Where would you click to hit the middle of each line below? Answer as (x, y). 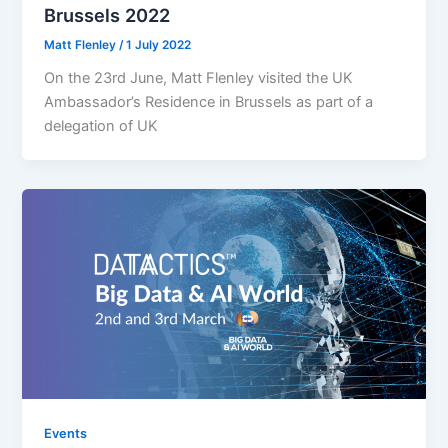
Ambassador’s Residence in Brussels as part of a (209, 102)
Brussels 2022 (107, 14)
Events (66, 433)
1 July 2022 (159, 45)
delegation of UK (101, 126)
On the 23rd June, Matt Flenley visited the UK (199, 78)
